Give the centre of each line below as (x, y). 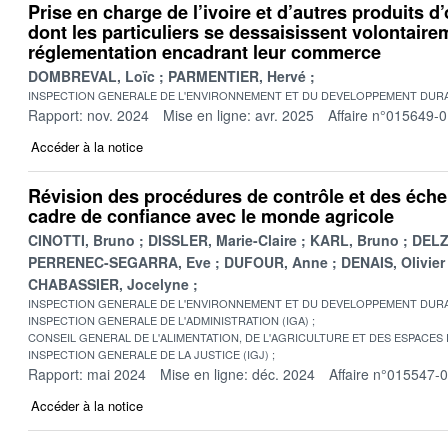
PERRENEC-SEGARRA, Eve (119, 261)
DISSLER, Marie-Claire (222, 239)
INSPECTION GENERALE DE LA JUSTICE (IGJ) (148, 353)
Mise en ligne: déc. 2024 (237, 373)
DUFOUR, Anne (276, 261)
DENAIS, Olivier (393, 261)
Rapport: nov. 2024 (88, 114)
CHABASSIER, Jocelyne (108, 283)
